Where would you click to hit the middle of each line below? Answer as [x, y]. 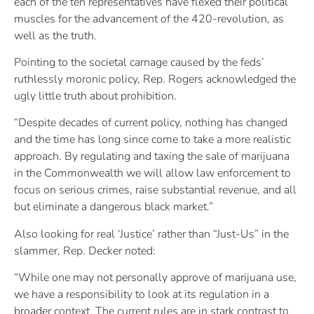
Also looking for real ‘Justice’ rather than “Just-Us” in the [151, 234]
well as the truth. [55, 35]
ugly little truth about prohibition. [95, 96]
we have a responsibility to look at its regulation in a [142, 295]
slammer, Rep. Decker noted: [85, 251]
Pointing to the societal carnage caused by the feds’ [139, 62]
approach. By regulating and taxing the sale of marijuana [152, 157]
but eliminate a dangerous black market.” [114, 207]
